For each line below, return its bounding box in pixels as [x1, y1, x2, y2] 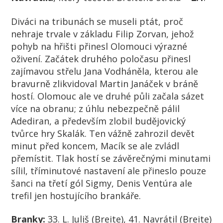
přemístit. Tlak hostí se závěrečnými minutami [11, 152, 211, 164]
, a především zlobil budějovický [49, 114, 186, 127]
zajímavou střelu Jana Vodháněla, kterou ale [11, 65, 199, 77]
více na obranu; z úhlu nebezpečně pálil [11, 102, 180, 114]
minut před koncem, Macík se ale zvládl [11, 139, 180, 152]
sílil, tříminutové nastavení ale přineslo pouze [11, 164, 207, 177]
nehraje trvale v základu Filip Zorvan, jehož [11, 27, 194, 40]
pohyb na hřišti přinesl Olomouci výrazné [11, 40, 188, 52]
